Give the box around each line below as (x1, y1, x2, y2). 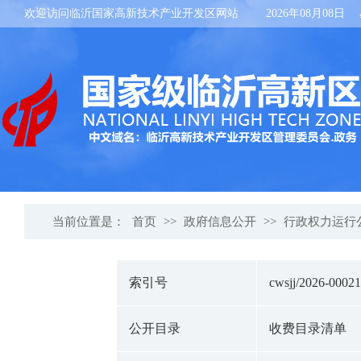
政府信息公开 (183, 215, 256, 228)
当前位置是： (52, 215, 128, 228)
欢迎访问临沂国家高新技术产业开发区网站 (24, 7, 239, 19)
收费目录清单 (268, 322, 346, 335)
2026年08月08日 (266, 7, 345, 19)
